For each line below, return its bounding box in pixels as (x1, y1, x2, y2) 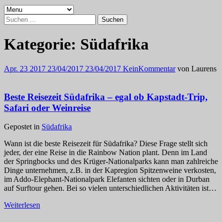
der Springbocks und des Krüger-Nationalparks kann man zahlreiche (4, 157, 218, 166)
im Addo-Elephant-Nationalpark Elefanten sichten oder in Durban (4, 175, 210, 184)
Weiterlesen (4, 201, 40, 210)
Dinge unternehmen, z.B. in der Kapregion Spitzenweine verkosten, (4, 166, 216, 175)
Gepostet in (4, 122, 42, 131)
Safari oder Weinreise (4, 102, 91, 113)
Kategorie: (4, 35, 80, 54)
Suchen (3, 14, 27, 22)
